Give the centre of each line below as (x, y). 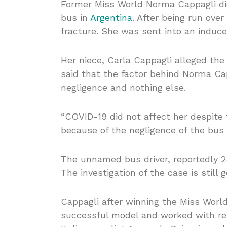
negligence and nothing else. (123, 88)
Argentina (111, 18)
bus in (75, 18)
